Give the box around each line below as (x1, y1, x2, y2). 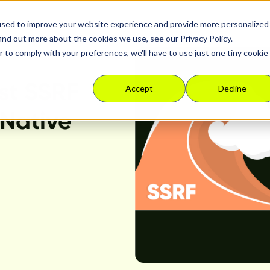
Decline (218, 83, 246, 94)
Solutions (177, 19, 212, 28)
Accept (125, 83, 153, 94)
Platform (114, 19, 146, 28)
